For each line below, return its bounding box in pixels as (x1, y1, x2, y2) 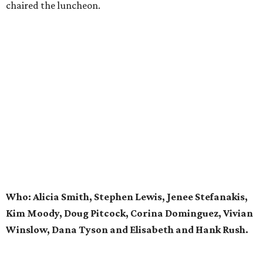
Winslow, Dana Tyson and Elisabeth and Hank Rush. (6, 224, 248, 236)
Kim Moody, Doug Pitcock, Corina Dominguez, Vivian (6, 207, 253, 220)
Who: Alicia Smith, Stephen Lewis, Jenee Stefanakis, (6, 191, 248, 203)
